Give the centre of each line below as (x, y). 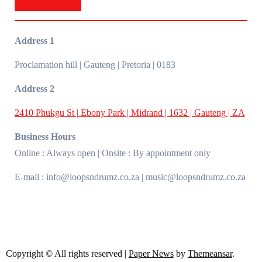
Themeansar (210, 254)
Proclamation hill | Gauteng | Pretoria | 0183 (95, 65)
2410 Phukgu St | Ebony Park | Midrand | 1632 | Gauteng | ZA (130, 113)
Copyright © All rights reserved (65, 254)
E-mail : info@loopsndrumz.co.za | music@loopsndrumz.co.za (130, 177)
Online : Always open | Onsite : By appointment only (112, 153)
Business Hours (45, 137)
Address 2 (34, 89)
